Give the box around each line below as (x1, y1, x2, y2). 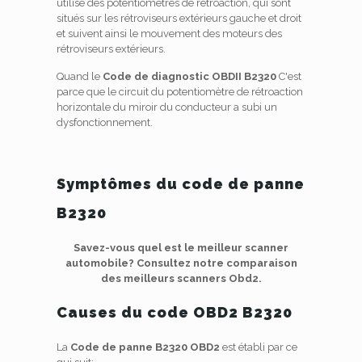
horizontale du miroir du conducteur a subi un (56, 101, 277, 113)
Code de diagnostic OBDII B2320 (102, 70, 276, 82)
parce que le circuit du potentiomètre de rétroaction (56, 86, 303, 98)
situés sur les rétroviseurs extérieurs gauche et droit (56, 12, 301, 24)
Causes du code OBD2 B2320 (56, 304, 293, 321)
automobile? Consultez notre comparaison (65, 257, 297, 269)
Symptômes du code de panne (56, 175, 305, 192)
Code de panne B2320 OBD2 (69, 341, 220, 353)
